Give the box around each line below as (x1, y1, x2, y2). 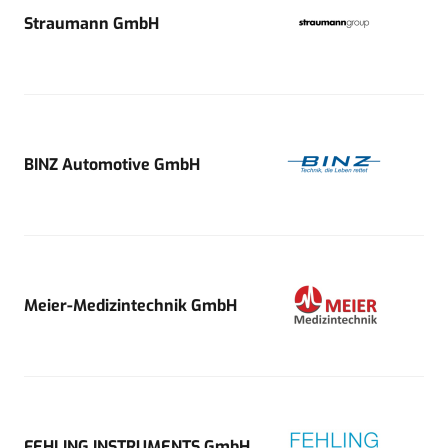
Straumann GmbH (24, 12, 159, 34)
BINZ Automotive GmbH (24, 153, 200, 175)
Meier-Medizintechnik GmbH (24, 294, 237, 316)
